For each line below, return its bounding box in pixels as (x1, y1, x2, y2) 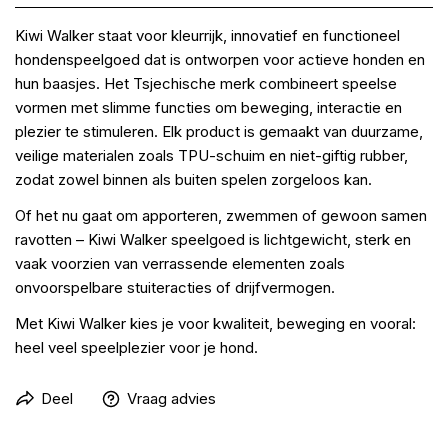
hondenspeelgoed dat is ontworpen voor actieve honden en (15, 49, 425, 69)
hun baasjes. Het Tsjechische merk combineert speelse (15, 73, 397, 93)
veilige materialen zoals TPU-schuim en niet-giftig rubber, (15, 145, 408, 165)
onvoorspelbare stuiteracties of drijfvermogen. (15, 277, 335, 297)
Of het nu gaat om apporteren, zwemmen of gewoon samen (15, 205, 427, 225)
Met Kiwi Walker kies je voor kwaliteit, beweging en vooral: (15, 313, 416, 333)
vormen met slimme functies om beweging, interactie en (15, 97, 402, 117)
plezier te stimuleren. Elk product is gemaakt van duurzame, (15, 121, 423, 141)
